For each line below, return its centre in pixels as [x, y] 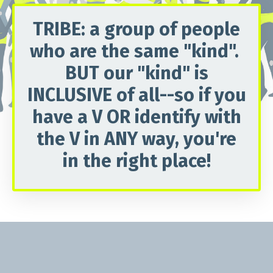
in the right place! [136, 161]
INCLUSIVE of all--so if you [136, 95]
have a [62, 117]
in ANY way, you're [160, 139]
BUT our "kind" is [136, 73]
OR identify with [174, 117]
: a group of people [161, 30]
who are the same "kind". [136, 51]
